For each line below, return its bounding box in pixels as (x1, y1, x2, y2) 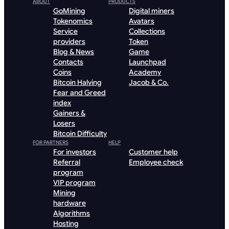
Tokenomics (53, 16, 93, 26)
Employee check (129, 157, 183, 167)
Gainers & (53, 108, 85, 118)
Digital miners (129, 6, 174, 15)
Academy (129, 67, 161, 77)
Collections (129, 27, 165, 36)
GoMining (53, 6, 85, 15)
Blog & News (53, 47, 94, 56)
